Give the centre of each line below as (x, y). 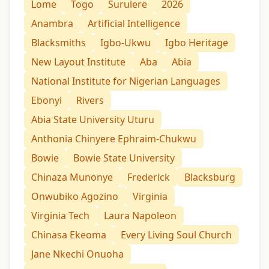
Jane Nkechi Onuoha (77, 254)
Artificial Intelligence (134, 24)
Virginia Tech (60, 216)
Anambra (52, 24)
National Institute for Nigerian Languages (126, 81)
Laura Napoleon (140, 216)
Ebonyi (47, 101)
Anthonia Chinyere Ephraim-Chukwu (114, 139)
